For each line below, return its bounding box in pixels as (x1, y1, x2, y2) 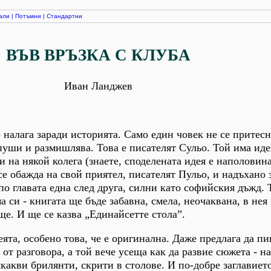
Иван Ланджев (64, 79, 132, 92)
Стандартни (47, 13, 82, 19)
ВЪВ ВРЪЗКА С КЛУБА (5, 46, 191, 65)
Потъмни (15, 13, 41, 19)
